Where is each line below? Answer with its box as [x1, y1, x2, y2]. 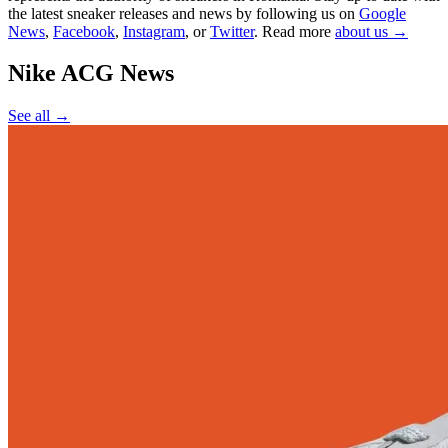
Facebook [53, 22, 115, 40]
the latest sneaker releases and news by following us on [8, 4, 355, 22]
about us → [335, 22, 408, 40]
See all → [8, 107, 70, 125]
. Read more [254, 22, 331, 40]
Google [359, 4, 406, 22]
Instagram [123, 22, 185, 40]
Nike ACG [8, 60, 114, 87]
